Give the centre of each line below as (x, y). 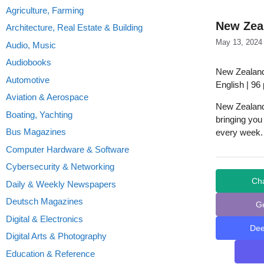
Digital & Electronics (44, 219)
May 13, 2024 (239, 42)
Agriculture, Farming (45, 10)
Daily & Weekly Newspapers (61, 184)
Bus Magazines (36, 132)
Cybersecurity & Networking (60, 166)
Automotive (28, 80)
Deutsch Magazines (44, 201)
